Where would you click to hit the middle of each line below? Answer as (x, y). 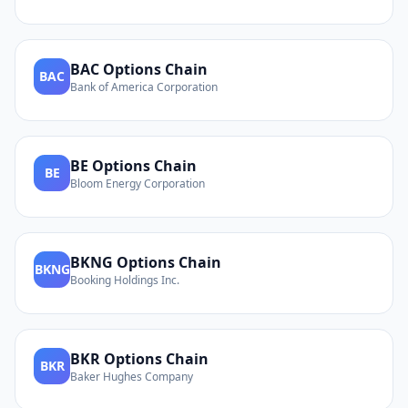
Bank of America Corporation (144, 87)
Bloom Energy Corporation (138, 184)
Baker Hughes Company (132, 377)
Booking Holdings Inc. (125, 280)
